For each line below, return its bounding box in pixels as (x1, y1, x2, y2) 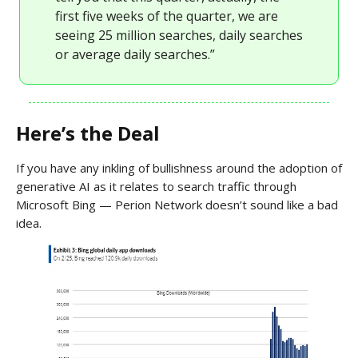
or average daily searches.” (55, 45, 215, 63)
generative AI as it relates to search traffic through (16, 177, 296, 194)
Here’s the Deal (16, 119, 160, 146)
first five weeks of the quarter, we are (55, 6, 278, 25)
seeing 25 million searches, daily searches (55, 26, 303, 44)
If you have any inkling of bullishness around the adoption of (16, 159, 342, 176)
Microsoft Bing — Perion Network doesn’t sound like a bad (16, 196, 338, 213)
